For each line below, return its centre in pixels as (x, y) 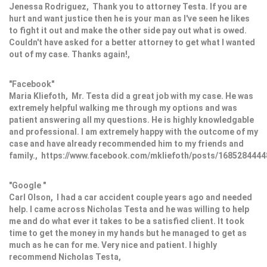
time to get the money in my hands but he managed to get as (128, 233)
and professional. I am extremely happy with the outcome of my (133, 132)
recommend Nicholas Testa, (67, 257)
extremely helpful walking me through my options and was (123, 108)
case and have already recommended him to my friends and (126, 144)
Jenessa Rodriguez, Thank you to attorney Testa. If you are (128, 7)
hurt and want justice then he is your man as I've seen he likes (129, 19)
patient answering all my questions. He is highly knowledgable (131, 120)
